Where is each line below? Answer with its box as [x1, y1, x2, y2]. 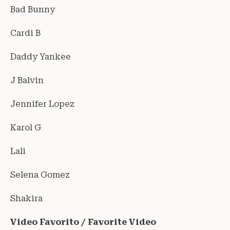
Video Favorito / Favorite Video [10, 217, 156, 227]
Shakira [10, 193, 43, 203]
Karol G [10, 122, 41, 132]
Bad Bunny [10, 4, 55, 14]
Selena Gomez [10, 169, 70, 180]
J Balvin [10, 75, 44, 85]
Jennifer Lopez [10, 99, 74, 109]
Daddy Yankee [10, 51, 71, 62]
